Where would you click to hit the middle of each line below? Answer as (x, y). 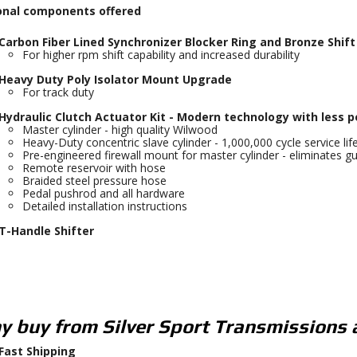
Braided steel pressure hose (94, 180)
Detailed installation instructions (104, 206)
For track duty (58, 92)
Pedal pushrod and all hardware (103, 193)
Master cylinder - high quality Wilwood (120, 129)
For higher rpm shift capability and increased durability (161, 55)
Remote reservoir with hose (94, 168)
